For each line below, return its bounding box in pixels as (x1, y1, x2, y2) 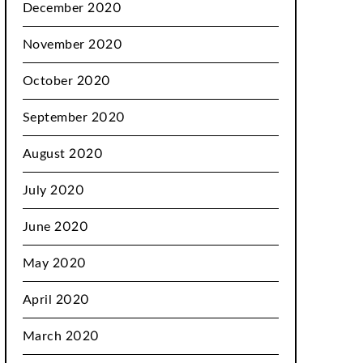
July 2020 (22, 184, 85, 197)
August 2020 (22, 147, 104, 160)
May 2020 (22, 257, 87, 270)
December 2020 (22, 2, 122, 15)
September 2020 (22, 111, 126, 124)
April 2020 (22, 293, 90, 306)
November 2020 (22, 38, 123, 51)
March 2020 (22, 330, 100, 343)
